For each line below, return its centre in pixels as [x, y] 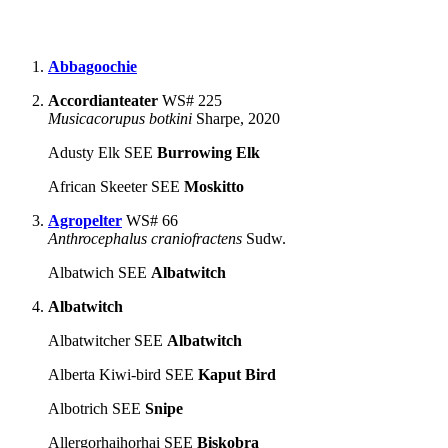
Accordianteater [103, 100]
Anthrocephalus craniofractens [145, 238]
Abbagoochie [92, 66]
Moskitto [214, 186]
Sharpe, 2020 [236, 118]
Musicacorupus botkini [120, 118]
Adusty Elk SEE [102, 152]
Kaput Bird [237, 374]
